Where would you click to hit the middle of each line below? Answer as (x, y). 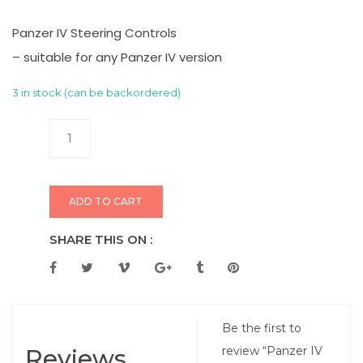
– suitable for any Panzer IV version (117, 57)
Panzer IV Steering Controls (94, 33)
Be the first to (262, 328)
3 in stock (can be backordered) (96, 93)
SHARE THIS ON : (100, 239)
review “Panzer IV (273, 351)
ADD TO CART (106, 201)
